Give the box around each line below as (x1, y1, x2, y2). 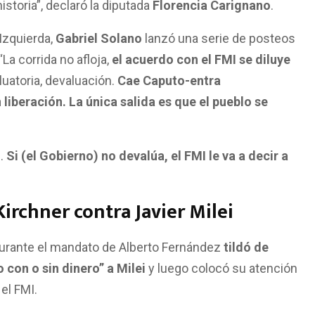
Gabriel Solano (56, 36, 142, 51)
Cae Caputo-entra (117, 78, 221, 94)
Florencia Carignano (153, 3, 271, 18)
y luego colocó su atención (146, 266, 297, 281)
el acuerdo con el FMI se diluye (112, 57, 290, 72)
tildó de (221, 245, 269, 260)
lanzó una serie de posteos (142, 36, 295, 51)
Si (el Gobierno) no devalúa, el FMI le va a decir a (6, 153, 288, 169)
